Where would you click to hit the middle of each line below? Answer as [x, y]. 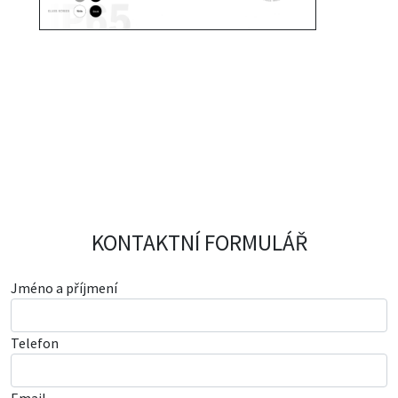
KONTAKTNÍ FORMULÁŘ [199, 242]
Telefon [35, 342]
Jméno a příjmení [64, 287]
